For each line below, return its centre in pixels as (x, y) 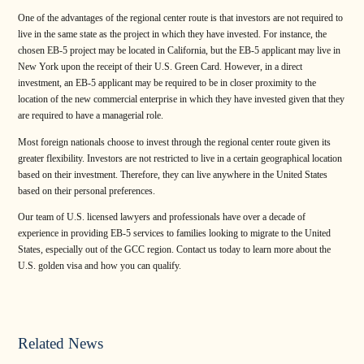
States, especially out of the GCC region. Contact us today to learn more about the (174, 249)
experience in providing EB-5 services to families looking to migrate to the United (174, 233)
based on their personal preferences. (87, 191)
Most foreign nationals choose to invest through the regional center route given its (174, 142)
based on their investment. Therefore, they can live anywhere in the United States (173, 174)
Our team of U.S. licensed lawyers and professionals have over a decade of (162, 217)
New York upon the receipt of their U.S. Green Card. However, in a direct (160, 67)
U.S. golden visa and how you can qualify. (100, 265)
